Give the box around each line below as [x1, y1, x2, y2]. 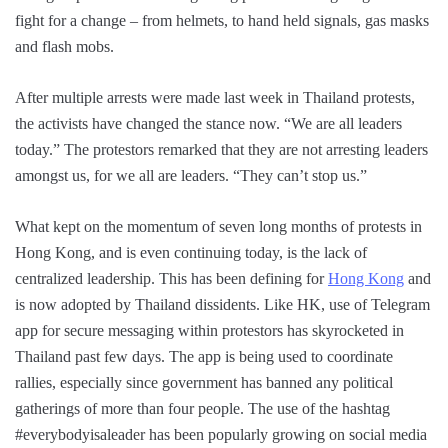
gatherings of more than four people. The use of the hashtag [15, 400, 390, 418]
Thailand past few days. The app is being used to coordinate [15, 348, 393, 366]
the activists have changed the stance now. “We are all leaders [15, 115, 402, 133]
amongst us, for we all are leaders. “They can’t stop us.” [15, 167, 367, 185]
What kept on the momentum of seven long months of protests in [15, 218, 422, 236]
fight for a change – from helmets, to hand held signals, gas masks [15, 12, 429, 30]
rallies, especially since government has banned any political [15, 374, 393, 392]
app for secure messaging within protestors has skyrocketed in [15, 322, 404, 340]
